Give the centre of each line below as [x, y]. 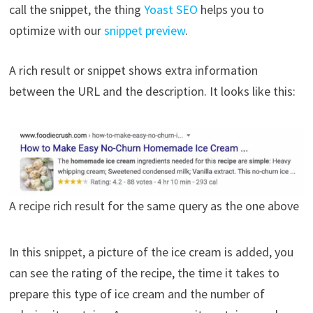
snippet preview [144, 30]
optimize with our [56, 30]
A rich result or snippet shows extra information [133, 70]
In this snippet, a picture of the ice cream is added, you [151, 252]
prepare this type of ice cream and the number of [137, 294]
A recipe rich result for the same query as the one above [154, 206]
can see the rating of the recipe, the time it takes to [144, 273]
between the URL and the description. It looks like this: [152, 91]
